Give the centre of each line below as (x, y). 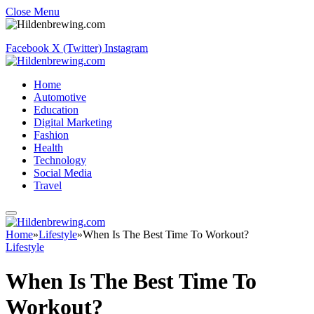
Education (56, 110)
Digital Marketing (73, 122)
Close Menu (33, 12)
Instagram (126, 48)
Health (48, 148)
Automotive (60, 97)
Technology (60, 160)
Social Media (63, 173)
